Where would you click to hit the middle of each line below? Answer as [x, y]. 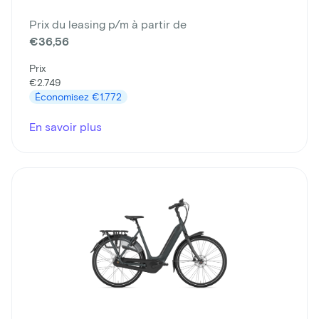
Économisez [63, 96]
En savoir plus [66, 126]
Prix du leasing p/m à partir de [108, 23]
